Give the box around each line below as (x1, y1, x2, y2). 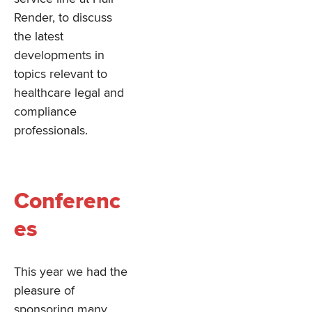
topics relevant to (14, 66, 107, 82)
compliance (14, 104, 77, 120)
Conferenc (14, 188, 120, 216)
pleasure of (14, 282, 75, 298)
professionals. (14, 123, 88, 139)
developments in (14, 47, 104, 63)
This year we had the (14, 263, 127, 279)
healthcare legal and (14, 85, 124, 101)
